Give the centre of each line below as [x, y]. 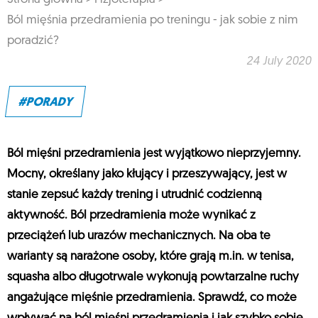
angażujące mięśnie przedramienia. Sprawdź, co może [152, 298]
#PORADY [45, 103]
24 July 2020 [279, 62]
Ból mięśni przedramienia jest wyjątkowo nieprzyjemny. [154, 154]
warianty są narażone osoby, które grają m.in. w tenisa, [150, 257]
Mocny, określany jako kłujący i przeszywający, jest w [147, 175]
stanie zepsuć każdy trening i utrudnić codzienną [135, 195]
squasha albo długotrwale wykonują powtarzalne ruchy [153, 278]
